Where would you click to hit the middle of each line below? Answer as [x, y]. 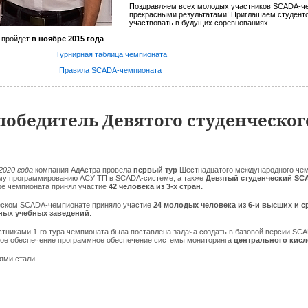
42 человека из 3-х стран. [155, 186]
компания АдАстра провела [83, 170]
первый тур [156, 170]
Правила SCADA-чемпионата [111, 70]
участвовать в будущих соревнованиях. [200, 23]
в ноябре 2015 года [68, 38]
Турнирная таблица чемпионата [111, 54]
